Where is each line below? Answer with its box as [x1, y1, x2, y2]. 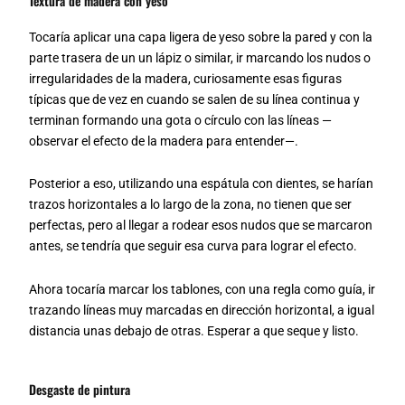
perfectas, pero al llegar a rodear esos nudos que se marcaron [29, 218, 373, 232]
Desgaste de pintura [29, 380, 131, 399]
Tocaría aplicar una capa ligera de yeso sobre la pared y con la [29, 29, 373, 44]
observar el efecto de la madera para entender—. [29, 133, 299, 148]
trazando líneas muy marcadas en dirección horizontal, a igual [29, 302, 375, 317]
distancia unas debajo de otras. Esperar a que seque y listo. [29, 323, 360, 338]
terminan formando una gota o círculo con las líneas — [29, 112, 333, 127]
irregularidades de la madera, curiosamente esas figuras [29, 71, 343, 86]
